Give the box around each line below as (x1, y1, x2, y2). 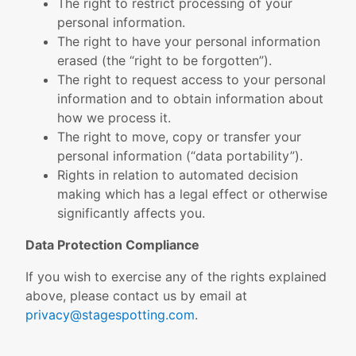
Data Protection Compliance (25, 237, 199, 253)
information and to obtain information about (57, 91, 323, 106)
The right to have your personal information (57, 33, 320, 49)
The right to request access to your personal (57, 72, 326, 87)
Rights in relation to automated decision (57, 167, 298, 183)
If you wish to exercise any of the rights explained (25, 269, 327, 284)
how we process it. (57, 110, 171, 126)
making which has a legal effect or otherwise (57, 186, 327, 202)
